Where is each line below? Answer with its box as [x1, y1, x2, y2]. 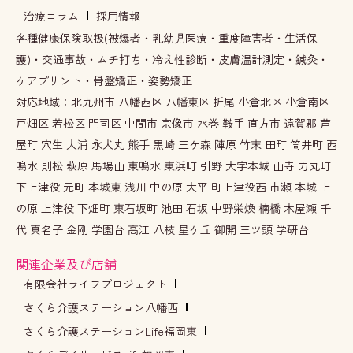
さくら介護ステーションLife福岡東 [24, 322, 197, 339]
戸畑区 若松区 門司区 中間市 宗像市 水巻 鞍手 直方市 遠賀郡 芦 [16, 114, 331, 131]
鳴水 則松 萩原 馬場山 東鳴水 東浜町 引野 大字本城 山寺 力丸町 [16, 157, 331, 173]
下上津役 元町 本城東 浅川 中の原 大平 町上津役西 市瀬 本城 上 [16, 178, 331, 195]
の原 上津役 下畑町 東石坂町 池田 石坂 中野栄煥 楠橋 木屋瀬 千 [16, 199, 331, 216]
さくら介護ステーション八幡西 [24, 299, 178, 315]
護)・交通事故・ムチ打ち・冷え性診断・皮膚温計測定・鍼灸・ [16, 50, 329, 67]
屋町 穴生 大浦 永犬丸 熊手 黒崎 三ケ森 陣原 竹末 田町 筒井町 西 [16, 136, 337, 152]
